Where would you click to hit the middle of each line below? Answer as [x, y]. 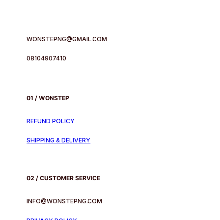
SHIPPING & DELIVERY [59, 140]
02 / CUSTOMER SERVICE [64, 178]
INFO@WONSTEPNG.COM [65, 201]
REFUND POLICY [51, 121]
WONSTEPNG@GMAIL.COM [67, 39]
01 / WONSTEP [48, 98]
